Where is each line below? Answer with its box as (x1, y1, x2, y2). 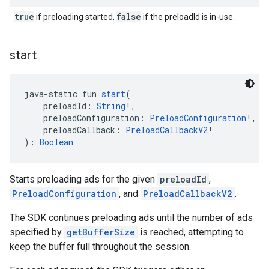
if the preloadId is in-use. (141, 12, 235, 22)
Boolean (40, 136, 73, 148)
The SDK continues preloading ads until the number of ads (10, 212, 253, 223)
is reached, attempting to (138, 226, 244, 238)
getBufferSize (67, 226, 135, 238)
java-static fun (24, 88, 101, 100)
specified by (10, 226, 64, 238)
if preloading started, (34, 12, 116, 22)
